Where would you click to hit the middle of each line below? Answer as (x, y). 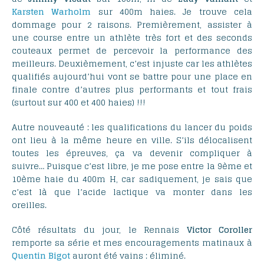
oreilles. (29, 204)
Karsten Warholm (52, 11)
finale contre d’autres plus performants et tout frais (132, 89)
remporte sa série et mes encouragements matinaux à (132, 242)
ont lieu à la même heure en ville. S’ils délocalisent (132, 140)
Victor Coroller (220, 229)
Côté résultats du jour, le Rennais (99, 229)
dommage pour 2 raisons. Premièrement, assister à (132, 24)
